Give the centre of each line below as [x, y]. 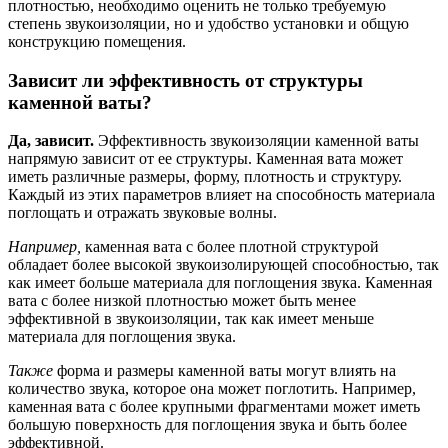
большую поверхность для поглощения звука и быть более [207, 425]
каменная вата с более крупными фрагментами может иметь [214, 407]
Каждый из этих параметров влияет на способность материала [221, 195]
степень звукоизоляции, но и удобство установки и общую [208, 23]
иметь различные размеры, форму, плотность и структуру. [205, 177]
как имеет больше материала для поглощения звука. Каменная [220, 283]
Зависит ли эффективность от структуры [185, 80]
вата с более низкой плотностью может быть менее [182, 301]
